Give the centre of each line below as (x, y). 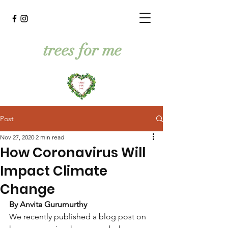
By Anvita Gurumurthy (48, 204)
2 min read (50, 137)
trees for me (82, 50)
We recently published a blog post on (79, 217)
